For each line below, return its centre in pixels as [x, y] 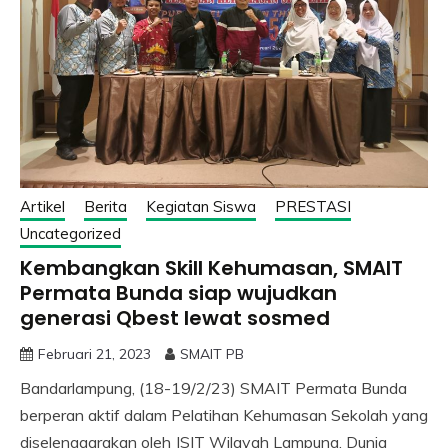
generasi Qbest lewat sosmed [175, 317]
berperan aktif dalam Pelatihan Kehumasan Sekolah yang [224, 414]
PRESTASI [313, 206]
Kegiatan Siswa [201, 206]
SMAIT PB [212, 353]
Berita [105, 206]
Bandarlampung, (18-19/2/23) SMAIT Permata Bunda [213, 387]
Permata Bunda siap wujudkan [178, 292]
